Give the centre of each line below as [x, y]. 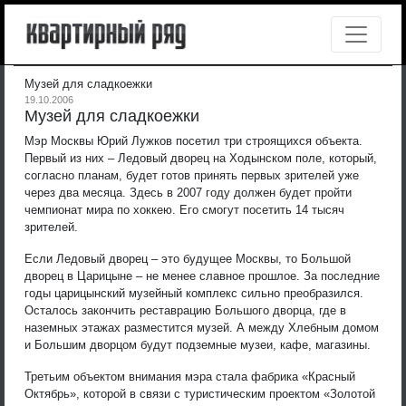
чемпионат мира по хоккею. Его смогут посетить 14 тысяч [184, 209]
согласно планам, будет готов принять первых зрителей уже [192, 175]
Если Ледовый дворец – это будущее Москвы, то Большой [188, 258]
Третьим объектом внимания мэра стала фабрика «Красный [190, 376]
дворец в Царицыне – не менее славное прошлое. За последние [202, 275]
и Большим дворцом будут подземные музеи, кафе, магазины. [198, 344]
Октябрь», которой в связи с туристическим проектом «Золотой [200, 393]
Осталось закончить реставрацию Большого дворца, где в [185, 310]
